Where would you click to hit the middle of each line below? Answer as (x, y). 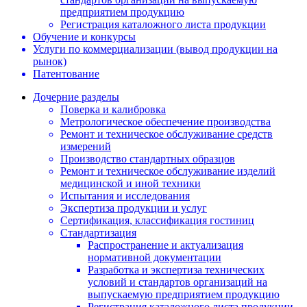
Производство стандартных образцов (148, 159)
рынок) (50, 62)
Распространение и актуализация (165, 245)
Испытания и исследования (125, 196)
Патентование (66, 74)
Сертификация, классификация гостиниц (157, 221)
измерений (86, 147)
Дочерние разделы (76, 97)
